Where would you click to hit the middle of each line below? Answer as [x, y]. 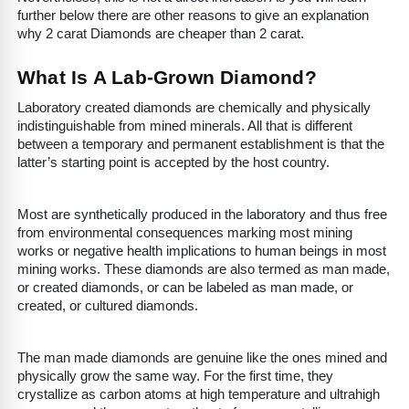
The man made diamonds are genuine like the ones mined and [202, 358]
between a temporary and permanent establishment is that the [201, 145]
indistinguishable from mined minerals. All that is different [185, 126]
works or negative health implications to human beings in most [202, 252]
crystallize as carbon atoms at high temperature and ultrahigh [199, 395]
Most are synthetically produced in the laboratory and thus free [202, 215]
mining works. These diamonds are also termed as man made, [204, 270]
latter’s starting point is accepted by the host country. [175, 163]
